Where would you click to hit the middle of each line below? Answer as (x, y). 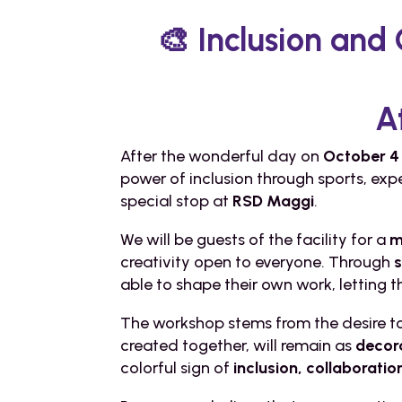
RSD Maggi (274, 201)
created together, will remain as (238, 345)
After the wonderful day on (222, 156)
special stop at (177, 201)
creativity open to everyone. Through (258, 262)
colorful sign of (177, 367)
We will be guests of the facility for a (255, 239)
